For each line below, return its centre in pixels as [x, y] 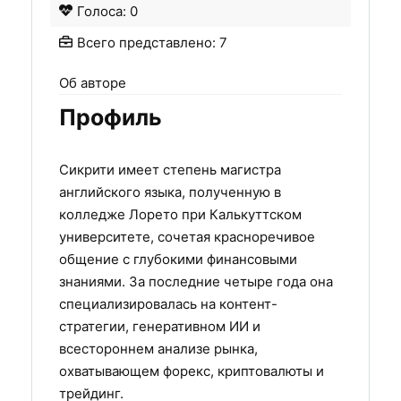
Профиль [111, 118]
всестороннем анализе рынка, [158, 349]
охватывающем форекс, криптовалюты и [192, 371]
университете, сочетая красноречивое [187, 237]
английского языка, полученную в [170, 192]
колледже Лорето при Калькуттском [180, 215]
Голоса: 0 [107, 12]
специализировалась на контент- [168, 304]
